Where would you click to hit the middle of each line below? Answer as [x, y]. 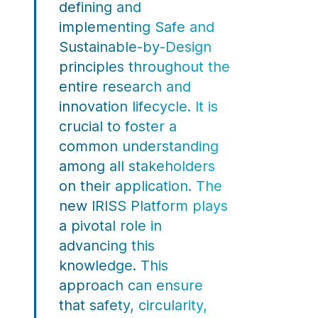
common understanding [139, 146]
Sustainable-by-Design [135, 46]
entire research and [125, 86]
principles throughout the [144, 66]
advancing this [107, 245]
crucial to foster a [118, 126]
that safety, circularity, [133, 305]
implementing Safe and [137, 27]
